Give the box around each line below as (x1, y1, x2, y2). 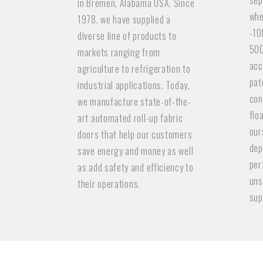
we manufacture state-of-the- (77, 95, 191, 109)
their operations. (77, 177, 140, 191)
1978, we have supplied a (77, 12, 171, 26)
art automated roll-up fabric (77, 111, 183, 125)
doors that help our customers (77, 127, 193, 141)
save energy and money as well (77, 144, 194, 158)
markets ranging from (77, 45, 160, 59)
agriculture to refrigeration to (77, 62, 191, 76)
